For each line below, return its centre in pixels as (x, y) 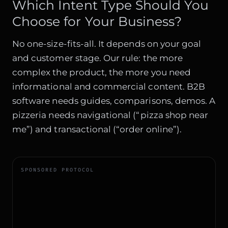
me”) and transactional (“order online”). (97, 129)
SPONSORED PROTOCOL (58, 169)
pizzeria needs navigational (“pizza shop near (110, 115)
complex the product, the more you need (102, 72)
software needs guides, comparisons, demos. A (114, 101)
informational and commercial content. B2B (109, 86)
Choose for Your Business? (97, 22)
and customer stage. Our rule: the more (97, 58)
